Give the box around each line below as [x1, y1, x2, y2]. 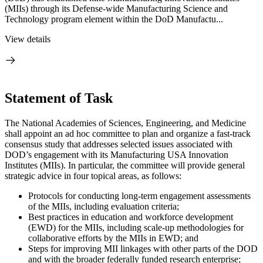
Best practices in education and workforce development [28, 211, 233, 222]
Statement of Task [5, 90, 113, 106]
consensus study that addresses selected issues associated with [5, 139, 232, 149]
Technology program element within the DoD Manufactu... [5, 14, 223, 24]
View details [5, 34, 50, 44]
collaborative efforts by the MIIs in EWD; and [28, 232, 198, 243]
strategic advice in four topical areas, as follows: [5, 170, 181, 181]
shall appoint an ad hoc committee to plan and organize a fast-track [5, 128, 251, 139]
